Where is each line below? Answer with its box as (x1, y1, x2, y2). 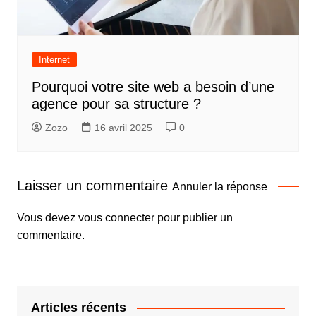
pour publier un (154, 211, 233, 224)
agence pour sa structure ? (31, 95, 201, 111)
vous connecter (78, 211, 154, 224)
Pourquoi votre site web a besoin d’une (31, 78, 274, 95)
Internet (38, 54, 70, 65)
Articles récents (30, 300, 126, 315)
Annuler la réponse (171, 180, 267, 193)
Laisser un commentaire (16, 177, 172, 193)
